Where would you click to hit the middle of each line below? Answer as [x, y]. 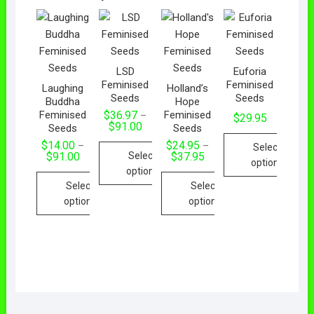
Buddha [63, 101]
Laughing [63, 88]
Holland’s [188, 88]
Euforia [250, 71]
